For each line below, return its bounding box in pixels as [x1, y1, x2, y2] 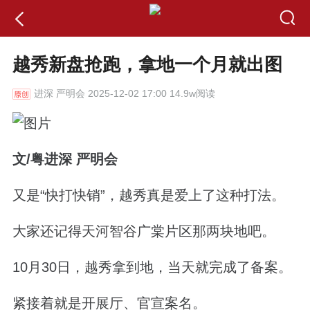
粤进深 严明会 [30, 151, 118, 167]
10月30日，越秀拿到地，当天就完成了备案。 [12, 259, 292, 275]
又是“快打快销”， [12, 187, 119, 203]
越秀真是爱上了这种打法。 [118, 187, 285, 203]
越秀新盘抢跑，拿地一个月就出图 [12, 54, 282, 75]
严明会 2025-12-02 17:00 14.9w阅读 [53, 88, 215, 100]
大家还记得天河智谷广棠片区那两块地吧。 [12, 223, 275, 239]
